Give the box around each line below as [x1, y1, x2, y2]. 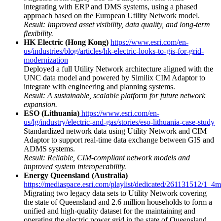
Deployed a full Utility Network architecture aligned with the [24, 64, 213, 73]
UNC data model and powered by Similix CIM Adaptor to [24, 73, 205, 82]
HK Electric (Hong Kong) [24, 37, 109, 46]
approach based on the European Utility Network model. [24, 11, 200, 20]
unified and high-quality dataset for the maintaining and [24, 206, 195, 215]
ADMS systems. [24, 144, 75, 153]
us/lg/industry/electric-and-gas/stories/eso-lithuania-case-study [24, 117, 215, 126]
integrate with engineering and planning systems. [24, 82, 175, 91]
